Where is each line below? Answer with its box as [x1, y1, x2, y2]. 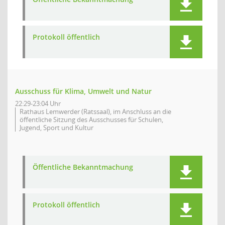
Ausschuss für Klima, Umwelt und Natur [15, 86, 152, 96]
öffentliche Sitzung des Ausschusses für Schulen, [20, 115, 163, 124]
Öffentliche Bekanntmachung [33, 162, 133, 172]
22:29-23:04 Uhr [15, 99, 61, 108]
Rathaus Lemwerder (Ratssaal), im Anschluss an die [20, 107, 171, 116]
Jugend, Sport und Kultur [20, 123, 93, 132]
